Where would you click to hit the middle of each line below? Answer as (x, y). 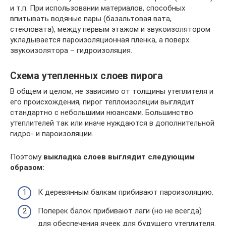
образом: (27, 167)
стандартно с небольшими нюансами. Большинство (102, 112)
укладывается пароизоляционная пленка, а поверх (100, 40)
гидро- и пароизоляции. (52, 134)
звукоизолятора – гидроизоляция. (71, 50)
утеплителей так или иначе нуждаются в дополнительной (112, 123)
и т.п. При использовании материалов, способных (98, 8)
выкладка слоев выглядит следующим (119, 157)
